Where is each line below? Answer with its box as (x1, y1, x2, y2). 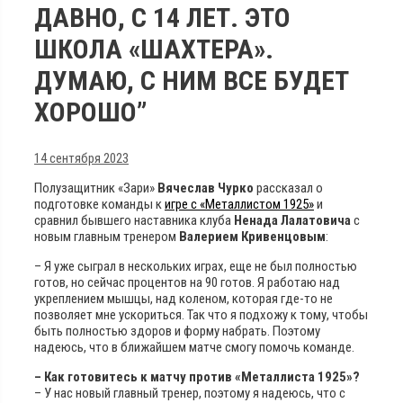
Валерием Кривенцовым (179, 228, 326, 245)
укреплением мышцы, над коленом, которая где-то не (34, 290, 333, 307)
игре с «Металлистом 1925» (165, 195, 314, 212)
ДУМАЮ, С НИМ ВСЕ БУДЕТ (34, 64, 349, 96)
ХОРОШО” (34, 95, 148, 128)
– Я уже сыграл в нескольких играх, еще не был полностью (34, 257, 357, 274)
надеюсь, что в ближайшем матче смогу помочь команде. (34, 338, 354, 355)
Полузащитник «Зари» (34, 179, 157, 196)
